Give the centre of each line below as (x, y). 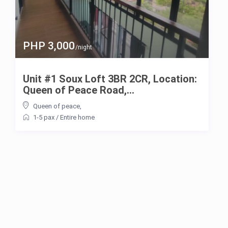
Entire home (77, 117)
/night (83, 47)
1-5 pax (44, 117)
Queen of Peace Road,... (79, 90)
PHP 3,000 (49, 46)
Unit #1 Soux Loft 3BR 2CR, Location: (110, 79)
